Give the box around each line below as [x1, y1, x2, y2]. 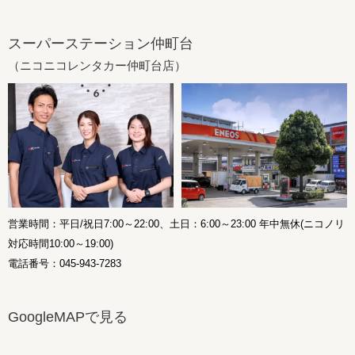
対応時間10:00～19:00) [8, 238, 113, 250]
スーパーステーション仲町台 [8, 36, 193, 52]
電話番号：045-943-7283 [8, 258, 121, 270]
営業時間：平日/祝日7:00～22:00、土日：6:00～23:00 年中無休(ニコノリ [8, 218, 345, 231]
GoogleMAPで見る [8, 309, 128, 326]
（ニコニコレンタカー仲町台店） [8, 59, 186, 73]
